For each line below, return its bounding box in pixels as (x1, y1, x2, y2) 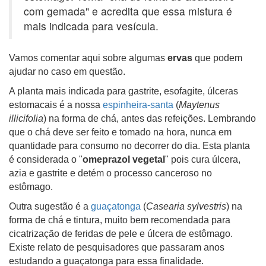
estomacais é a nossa (9, 100, 103, 110)
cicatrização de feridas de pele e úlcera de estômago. (9, 229, 233, 239)
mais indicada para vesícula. (24, 18, 159, 33)
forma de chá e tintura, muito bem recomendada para (9, 215, 230, 225)
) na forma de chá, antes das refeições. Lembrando (43, 113, 256, 123)
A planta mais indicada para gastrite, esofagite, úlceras (9, 86, 238, 96)
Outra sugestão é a (9, 201, 91, 211)
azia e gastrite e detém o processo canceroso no (9, 168, 212, 178)
